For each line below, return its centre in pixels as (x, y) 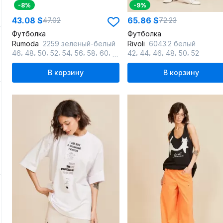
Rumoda (26, 44)
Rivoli (137, 44)
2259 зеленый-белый (79, 44)
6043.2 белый (172, 44)
